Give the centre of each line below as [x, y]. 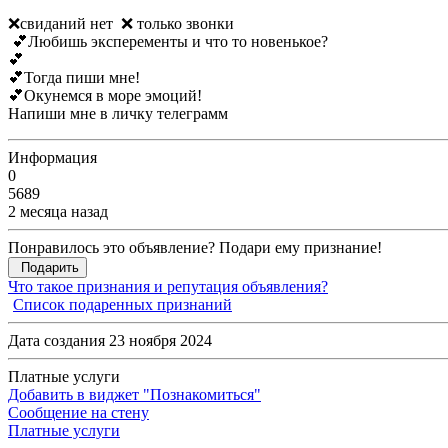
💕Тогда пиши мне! [74, 78]
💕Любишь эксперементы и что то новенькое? [168, 42]
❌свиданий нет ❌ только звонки [125, 24]
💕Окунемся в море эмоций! [105, 96]
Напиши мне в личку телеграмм [120, 114]
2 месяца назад [58, 212]
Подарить [50, 268]
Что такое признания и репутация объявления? [168, 287]
